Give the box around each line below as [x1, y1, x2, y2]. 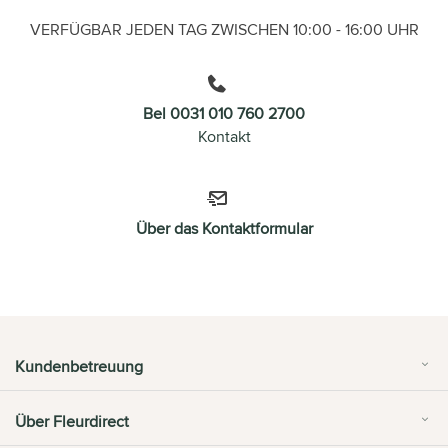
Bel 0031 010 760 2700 [143, 101, 305, 125]
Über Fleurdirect [15, 410, 129, 434]
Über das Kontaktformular [135, 216, 313, 240]
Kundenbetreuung [15, 354, 143, 378]
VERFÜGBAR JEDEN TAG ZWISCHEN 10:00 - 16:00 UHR [29, 17, 419, 41]
